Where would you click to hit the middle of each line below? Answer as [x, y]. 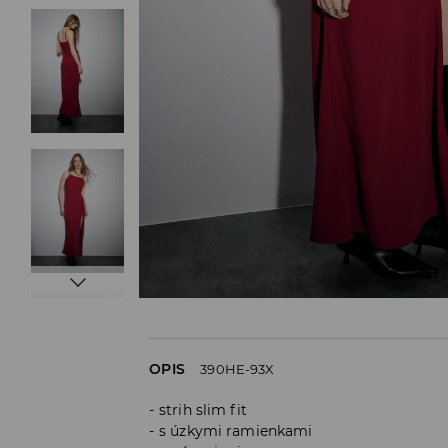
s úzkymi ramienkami [236, 431]
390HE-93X [237, 369]
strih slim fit [203, 410]
